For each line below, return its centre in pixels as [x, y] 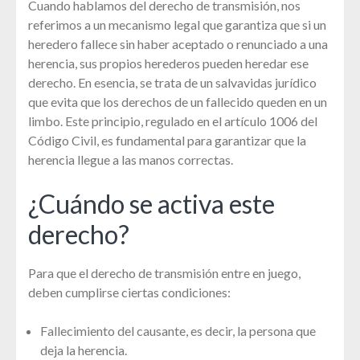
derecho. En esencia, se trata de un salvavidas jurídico [172, 83]
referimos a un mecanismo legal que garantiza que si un [177, 25]
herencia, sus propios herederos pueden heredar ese [168, 63]
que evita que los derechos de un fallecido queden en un [178, 102]
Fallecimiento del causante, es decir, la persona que [178, 331]
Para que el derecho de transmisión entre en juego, [164, 273]
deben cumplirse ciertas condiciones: [129, 292]
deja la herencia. [84, 350]
